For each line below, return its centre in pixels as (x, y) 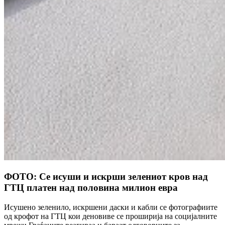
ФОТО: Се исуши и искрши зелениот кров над (106, 177)
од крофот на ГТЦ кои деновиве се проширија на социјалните (110, 216)
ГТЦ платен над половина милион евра (91, 188)
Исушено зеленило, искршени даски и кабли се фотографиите (111, 207)
